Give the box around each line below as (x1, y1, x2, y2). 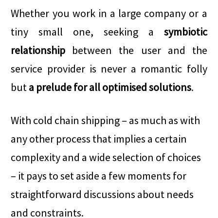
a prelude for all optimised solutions (29, 80, 192, 94)
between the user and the (65, 43, 207, 57)
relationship (11, 43, 66, 57)
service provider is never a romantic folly (11, 62, 207, 75)
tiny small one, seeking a (11, 25, 164, 38)
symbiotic (163, 25, 207, 38)
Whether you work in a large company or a (11, 6, 207, 20)
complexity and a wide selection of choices (11, 150, 201, 164)
